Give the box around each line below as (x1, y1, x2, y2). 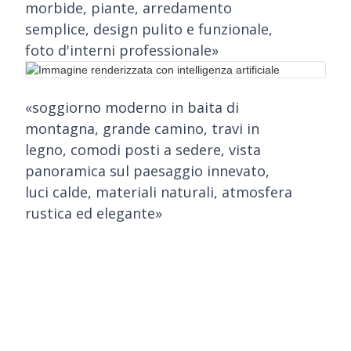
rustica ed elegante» (25, 204, 162, 223)
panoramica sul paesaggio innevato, (25, 161, 270, 180)
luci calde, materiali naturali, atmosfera (25, 183, 292, 201)
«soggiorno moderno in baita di (25, 98, 239, 117)
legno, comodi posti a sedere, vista (25, 140, 261, 159)
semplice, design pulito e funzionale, (25, 20, 273, 38)
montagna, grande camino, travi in (25, 119, 259, 138)
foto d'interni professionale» (25, 41, 219, 60)
